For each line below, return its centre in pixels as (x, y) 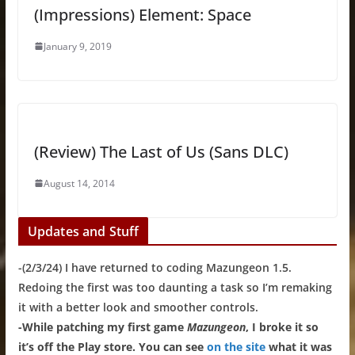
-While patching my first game (102, 326)
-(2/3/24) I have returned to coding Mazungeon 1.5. (155, 267)
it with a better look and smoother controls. (138, 307)
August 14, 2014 (79, 183)
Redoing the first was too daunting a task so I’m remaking (175, 287)
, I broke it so (282, 326)
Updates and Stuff (83, 231)
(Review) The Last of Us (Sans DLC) (161, 151)
